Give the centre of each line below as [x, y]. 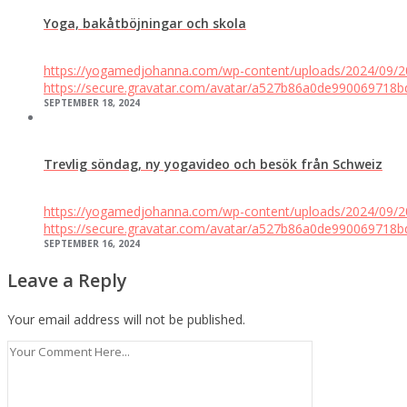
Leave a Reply [67, 281]
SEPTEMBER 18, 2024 [92, 102]
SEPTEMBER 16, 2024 [92, 244]
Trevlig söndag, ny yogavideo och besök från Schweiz [213, 164]
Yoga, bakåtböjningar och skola [145, 24]
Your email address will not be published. [126, 320]
